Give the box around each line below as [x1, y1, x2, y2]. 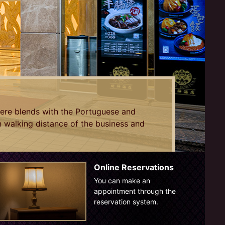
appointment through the [93, 187, 176, 195]
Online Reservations [93, 162, 174, 172]
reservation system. [93, 197, 158, 206]
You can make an [93, 176, 150, 185]
